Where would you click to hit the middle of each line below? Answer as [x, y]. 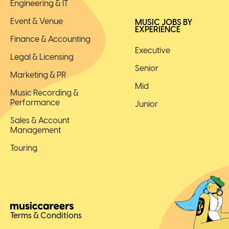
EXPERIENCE [158, 30]
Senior [147, 68]
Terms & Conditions [46, 215]
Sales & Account [40, 121]
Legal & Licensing [42, 57]
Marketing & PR [38, 75]
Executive [153, 51]
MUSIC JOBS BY [164, 22]
